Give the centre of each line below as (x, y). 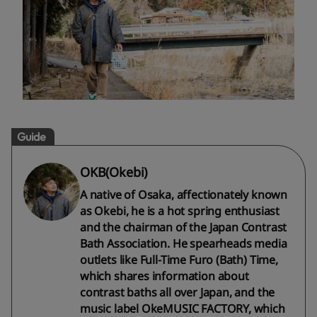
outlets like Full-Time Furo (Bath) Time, (179, 260)
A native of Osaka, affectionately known (184, 195)
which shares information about (165, 276)
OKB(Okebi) (114, 172)
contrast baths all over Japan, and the (178, 293)
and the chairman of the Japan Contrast (184, 227)
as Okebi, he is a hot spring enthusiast (180, 211)
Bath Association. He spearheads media (184, 244)
